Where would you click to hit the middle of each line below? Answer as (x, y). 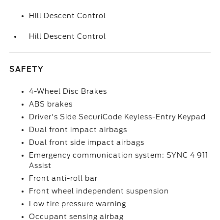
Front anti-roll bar (64, 178)
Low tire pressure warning (78, 204)
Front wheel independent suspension (99, 191)
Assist (41, 165)
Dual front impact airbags (78, 130)
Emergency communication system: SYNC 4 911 (119, 155)
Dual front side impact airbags (87, 142)
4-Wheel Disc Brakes (68, 91)
